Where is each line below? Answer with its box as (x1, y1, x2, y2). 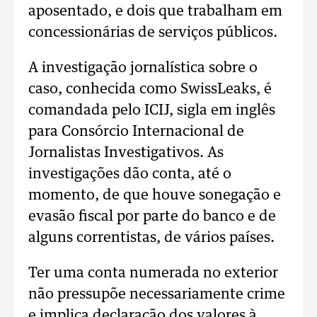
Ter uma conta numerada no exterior (28, 266, 278, 280)
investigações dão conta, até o (28, 167, 231, 181)
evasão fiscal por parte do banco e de (28, 209, 276, 224)
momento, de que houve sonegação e (28, 188, 281, 202)
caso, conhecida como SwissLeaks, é (28, 82, 272, 96)
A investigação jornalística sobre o (28, 61, 258, 75)
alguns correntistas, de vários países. (28, 231, 275, 245)
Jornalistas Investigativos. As (28, 146, 224, 160)
